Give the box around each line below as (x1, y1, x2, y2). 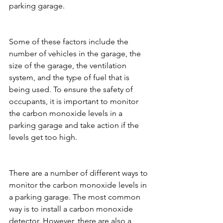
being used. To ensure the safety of (9, 85, 135, 95)
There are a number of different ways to (9, 168, 150, 178)
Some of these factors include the (9, 37, 130, 47)
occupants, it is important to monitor (9, 97, 140, 107)
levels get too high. (9, 132, 77, 142)
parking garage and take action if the (9, 120, 141, 130)
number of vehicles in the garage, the (9, 49, 143, 59)
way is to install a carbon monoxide (9, 204, 135, 214)
